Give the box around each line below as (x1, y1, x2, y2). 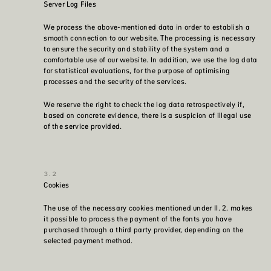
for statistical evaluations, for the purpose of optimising (44, 65, 230, 76)
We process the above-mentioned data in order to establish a (44, 22, 250, 33)
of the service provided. (44, 121, 122, 132)
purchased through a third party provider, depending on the (44, 224, 244, 235)
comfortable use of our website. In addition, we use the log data (44, 54, 258, 65)
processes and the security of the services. (44, 76, 187, 87)
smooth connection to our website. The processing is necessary (44, 33, 256, 44)
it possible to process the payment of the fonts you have (44, 214, 232, 224)
